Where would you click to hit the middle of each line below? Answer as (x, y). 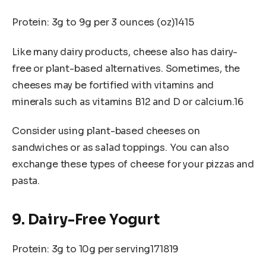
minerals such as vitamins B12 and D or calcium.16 (128, 102)
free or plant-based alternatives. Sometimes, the (126, 68)
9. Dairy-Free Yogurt (86, 219)
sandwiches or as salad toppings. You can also (121, 148)
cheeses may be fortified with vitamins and (113, 85)
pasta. (26, 181)
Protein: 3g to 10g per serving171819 (96, 249)
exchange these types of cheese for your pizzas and (133, 164)
